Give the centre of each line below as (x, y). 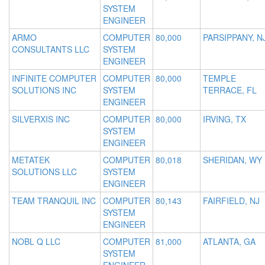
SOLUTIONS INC (44, 90)
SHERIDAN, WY (232, 160)
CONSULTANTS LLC (51, 49)
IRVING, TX (224, 119)
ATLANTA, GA (229, 242)
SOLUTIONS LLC (44, 172)
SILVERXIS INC (41, 119)
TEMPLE (219, 78)
